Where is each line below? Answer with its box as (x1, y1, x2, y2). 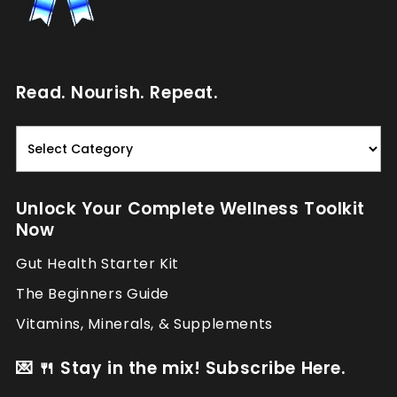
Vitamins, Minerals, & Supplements (15, 314, 274, 335)
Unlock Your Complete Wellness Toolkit (15, 197, 365, 222)
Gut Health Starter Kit (15, 253, 179, 275)
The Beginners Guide (15, 284, 170, 305)
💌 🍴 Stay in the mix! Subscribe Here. (15, 356, 346, 381)
